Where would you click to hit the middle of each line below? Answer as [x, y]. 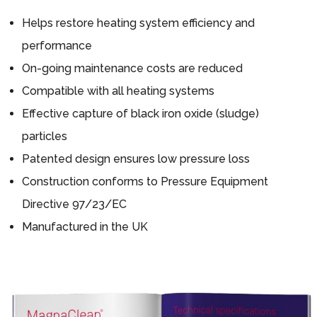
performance [57, 46]
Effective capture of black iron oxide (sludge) [140, 114]
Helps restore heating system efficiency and [138, 23]
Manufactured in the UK [85, 227]
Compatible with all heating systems [118, 91]
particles [45, 137]
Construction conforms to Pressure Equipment [145, 182]
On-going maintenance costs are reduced [132, 69]
